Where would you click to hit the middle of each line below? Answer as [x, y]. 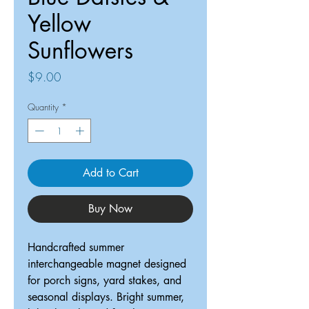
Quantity [43, 107]
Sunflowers [80, 50]
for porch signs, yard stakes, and [104, 281]
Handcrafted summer [76, 248]
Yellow [59, 23]
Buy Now [110, 209]
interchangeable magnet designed [107, 264]
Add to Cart [110, 173]
